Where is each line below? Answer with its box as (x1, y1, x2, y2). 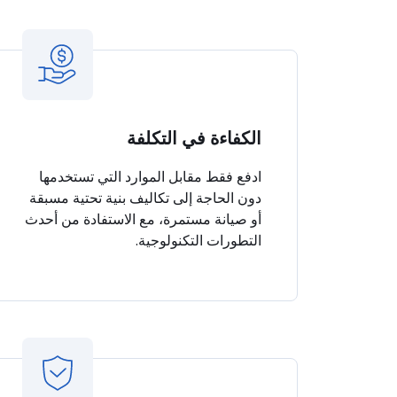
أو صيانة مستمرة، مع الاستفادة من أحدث (25, 209, 261, 229)
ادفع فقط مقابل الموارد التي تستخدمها (39, 167, 261, 186)
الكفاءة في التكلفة (127, 128, 261, 149)
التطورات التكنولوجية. (136, 230, 261, 250)
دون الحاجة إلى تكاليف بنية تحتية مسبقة (29, 188, 261, 207)
